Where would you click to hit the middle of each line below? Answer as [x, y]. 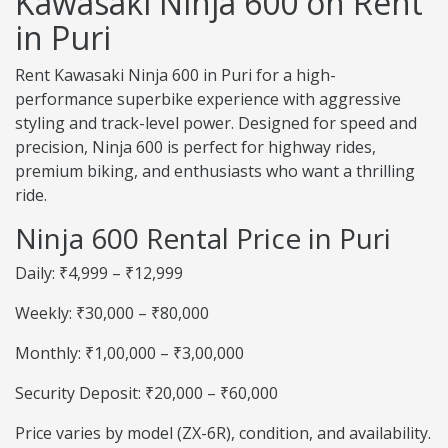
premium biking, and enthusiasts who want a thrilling [215, 171]
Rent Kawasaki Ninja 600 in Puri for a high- [175, 75]
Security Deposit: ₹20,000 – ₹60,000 [146, 393]
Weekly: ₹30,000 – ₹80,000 [112, 313]
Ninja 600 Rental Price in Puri [203, 238]
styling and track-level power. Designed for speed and [216, 123]
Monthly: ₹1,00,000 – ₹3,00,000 [129, 353]
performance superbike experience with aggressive [208, 99]
